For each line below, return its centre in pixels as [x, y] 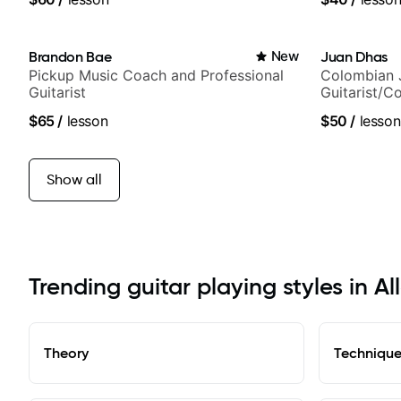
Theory [66, 353]
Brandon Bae [70, 57]
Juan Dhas [354, 57]
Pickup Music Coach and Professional [156, 76]
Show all [74, 180]
